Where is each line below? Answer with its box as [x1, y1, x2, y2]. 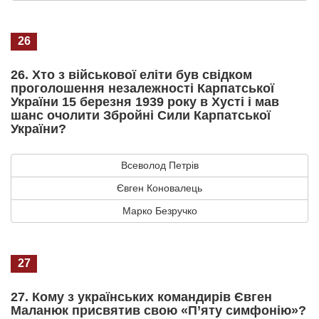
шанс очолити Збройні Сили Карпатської [11, 108, 271, 122]
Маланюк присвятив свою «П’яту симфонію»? [11, 303, 306, 318]
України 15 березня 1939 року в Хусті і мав [11, 94, 279, 109]
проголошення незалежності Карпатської [11, 80, 274, 95]
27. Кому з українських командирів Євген [11, 289, 272, 304]
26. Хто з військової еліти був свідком [11, 67, 252, 82]
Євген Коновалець [117, 182, 202, 194]
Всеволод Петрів [120, 159, 199, 171]
